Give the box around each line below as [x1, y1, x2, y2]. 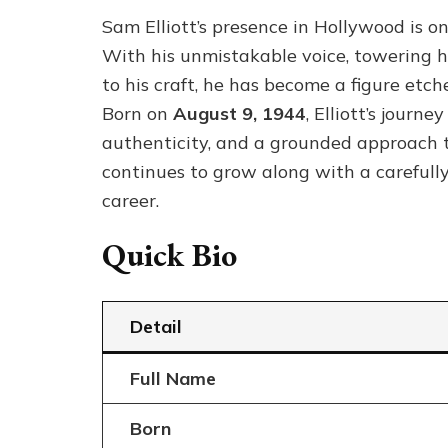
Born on [102, 102, 173, 125]
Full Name [129, 366, 216, 390]
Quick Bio [102, 234, 237, 276]
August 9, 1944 [173, 102, 306, 125]
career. [102, 189, 159, 212]
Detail [129, 314, 182, 338]
